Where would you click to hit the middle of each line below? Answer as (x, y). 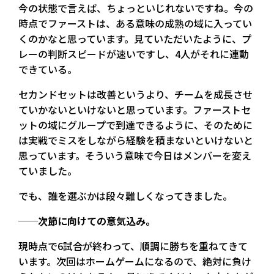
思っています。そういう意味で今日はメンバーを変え (135, 155)
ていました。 (48, 170)
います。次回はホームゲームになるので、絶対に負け (135, 261)
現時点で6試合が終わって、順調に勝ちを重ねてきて (133, 246)
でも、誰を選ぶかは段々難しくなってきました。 (125, 195)
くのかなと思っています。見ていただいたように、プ (135, 38)
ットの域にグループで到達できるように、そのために (135, 124)
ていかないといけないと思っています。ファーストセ (135, 109)
